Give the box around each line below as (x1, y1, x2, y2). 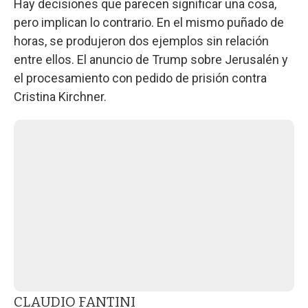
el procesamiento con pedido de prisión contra (14, 71, 267, 85)
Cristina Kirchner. (14, 89, 107, 104)
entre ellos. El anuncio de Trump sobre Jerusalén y (14, 52, 288, 67)
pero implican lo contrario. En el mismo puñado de (14, 15, 284, 30)
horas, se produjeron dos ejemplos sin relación (14, 34, 269, 48)
